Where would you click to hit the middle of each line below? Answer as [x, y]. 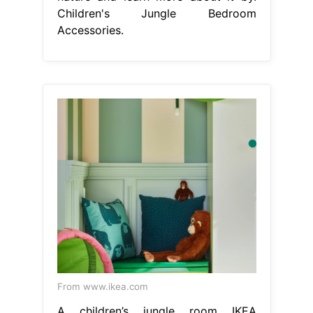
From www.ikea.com [102, 286]
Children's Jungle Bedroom [156, 13]
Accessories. [90, 30]
